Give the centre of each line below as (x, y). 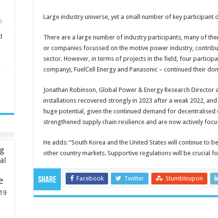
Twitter (134, 178)
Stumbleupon (184, 178)
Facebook (90, 178)
